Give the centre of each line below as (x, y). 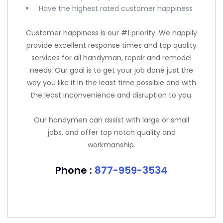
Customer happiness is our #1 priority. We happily (111, 33)
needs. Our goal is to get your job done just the (111, 70)
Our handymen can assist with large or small (111, 120)
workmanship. (111, 145)
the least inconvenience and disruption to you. (111, 95)
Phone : (75, 170)
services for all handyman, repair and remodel (111, 58)
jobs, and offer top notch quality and (111, 132)
